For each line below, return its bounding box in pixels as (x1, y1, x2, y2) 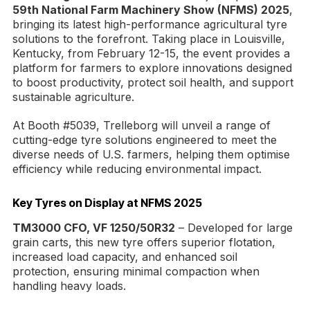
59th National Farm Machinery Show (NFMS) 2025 (12, 3, 289, 17)
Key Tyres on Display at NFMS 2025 (12, 196, 202, 210)
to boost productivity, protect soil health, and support (12, 75, 293, 90)
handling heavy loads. (12, 279, 126, 293)
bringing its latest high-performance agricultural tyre (12, 17, 287, 32)
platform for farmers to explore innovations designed (12, 61, 292, 75)
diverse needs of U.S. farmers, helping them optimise (12, 147, 290, 162)
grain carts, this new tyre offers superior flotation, (12, 235, 275, 250)
